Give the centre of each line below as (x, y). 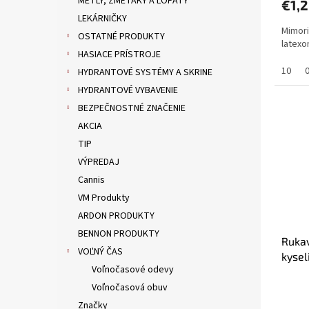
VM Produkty (104, 198)
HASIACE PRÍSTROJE (119, 55)
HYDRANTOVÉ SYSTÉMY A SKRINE (145, 73)
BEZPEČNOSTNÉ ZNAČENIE (132, 109)
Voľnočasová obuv (130, 288)
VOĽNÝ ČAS (100, 252)
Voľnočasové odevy (133, 270)
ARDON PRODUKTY (116, 216)
